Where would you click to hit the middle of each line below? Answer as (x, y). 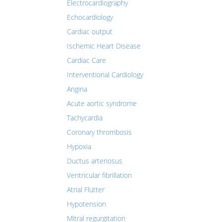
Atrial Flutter (86, 190)
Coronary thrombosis (99, 132)
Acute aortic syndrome (102, 103)
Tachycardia (85, 118)
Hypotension (86, 204)
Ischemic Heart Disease (104, 46)
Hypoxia (79, 146)
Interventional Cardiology (105, 75)
